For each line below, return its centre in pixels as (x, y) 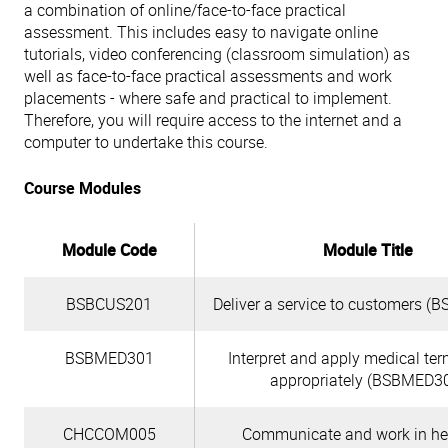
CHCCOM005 (109, 434)
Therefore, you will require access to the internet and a (213, 120)
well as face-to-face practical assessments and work (208, 76)
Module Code (109, 250)
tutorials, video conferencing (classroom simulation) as (217, 54)
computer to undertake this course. (146, 142)
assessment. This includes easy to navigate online (201, 32)
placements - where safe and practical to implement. (208, 98)
